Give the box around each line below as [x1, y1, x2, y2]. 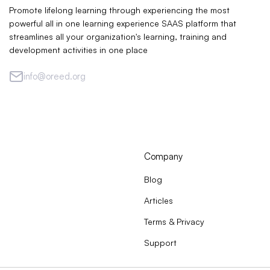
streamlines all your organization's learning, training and [9, 31, 227, 42]
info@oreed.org [24, 71, 86, 82]
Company [144, 151, 183, 162]
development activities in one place [9, 45, 148, 55]
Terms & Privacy [144, 216, 204, 227]
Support [144, 237, 177, 248]
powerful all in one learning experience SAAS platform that [9, 18, 236, 28]
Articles [144, 195, 173, 206]
